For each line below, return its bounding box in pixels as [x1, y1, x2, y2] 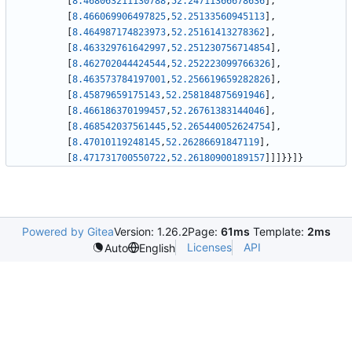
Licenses [186, 240, 232, 255]
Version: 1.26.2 [113, 225, 188, 239]
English [138, 240, 175, 255]
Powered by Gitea [21, 225, 114, 239]
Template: [249, 225, 307, 239]
